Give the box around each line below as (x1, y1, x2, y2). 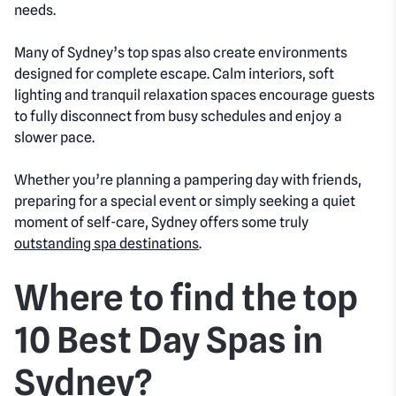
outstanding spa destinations (14, 235, 200, 252)
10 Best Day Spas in (14, 318, 324, 361)
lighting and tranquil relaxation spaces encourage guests (14, 87, 375, 103)
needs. (14, 2, 57, 19)
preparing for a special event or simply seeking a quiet (14, 193, 355, 209)
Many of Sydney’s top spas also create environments (14, 44, 348, 61)
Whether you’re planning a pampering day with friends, (14, 171, 362, 188)
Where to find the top (14, 276, 359, 318)
